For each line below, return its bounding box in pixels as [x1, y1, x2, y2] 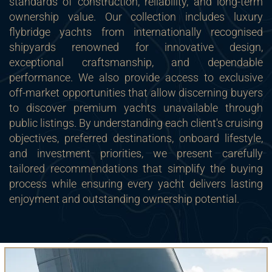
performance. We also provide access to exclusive [9, 71, 263, 84]
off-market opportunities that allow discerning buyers [9, 86, 263, 99]
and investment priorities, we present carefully [9, 147, 263, 160]
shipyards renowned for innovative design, [9, 41, 263, 53]
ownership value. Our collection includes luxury [9, 10, 263, 23]
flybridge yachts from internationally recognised [9, 25, 263, 38]
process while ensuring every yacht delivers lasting [9, 177, 263, 190]
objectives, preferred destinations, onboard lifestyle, [9, 132, 263, 144]
